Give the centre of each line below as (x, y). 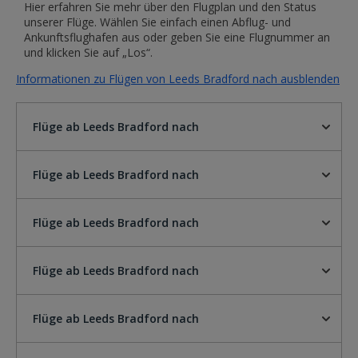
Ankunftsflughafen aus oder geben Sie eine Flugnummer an (177, 37)
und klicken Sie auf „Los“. (88, 52)
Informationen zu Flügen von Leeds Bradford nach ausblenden (178, 79)
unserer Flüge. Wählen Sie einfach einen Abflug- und (157, 22)
